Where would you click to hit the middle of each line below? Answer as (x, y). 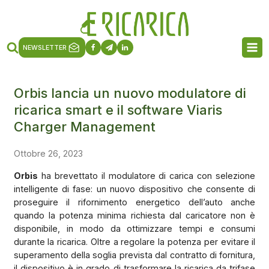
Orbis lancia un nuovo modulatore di (130, 93)
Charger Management (84, 126)
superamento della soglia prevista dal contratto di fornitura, (134, 255)
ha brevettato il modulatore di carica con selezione (147, 175)
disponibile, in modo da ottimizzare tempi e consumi (134, 228)
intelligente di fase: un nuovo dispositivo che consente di (134, 189)
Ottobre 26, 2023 (48, 153)
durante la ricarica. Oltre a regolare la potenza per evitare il (134, 241)
